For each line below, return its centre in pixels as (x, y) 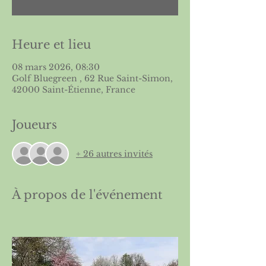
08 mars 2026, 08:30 (56, 67)
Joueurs (34, 125)
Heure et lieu (51, 45)
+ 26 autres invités (114, 153)
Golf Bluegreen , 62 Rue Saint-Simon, (92, 79)
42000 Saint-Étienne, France (74, 90)
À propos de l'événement (87, 195)
